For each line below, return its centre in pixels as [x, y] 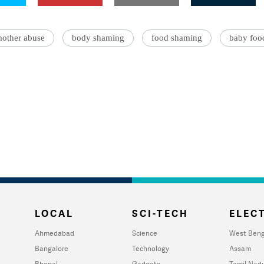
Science [145, 233]
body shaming [98, 38]
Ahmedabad [55, 233]
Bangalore [52, 248]
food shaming [177, 38]
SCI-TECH [160, 213]
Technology [151, 248]
